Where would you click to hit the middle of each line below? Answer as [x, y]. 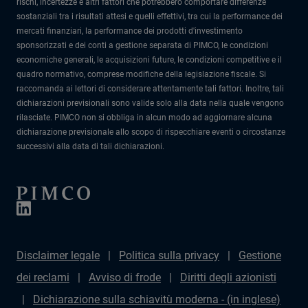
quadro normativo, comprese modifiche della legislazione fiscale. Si [141, 74]
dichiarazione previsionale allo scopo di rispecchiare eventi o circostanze [151, 132]
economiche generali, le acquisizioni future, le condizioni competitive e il [149, 60]
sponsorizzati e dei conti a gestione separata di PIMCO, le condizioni [142, 45]
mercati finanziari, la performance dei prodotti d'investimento [130, 31]
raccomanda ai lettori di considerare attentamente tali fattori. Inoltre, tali [150, 89]
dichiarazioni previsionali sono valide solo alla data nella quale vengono [150, 103]
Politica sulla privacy [169, 255]
